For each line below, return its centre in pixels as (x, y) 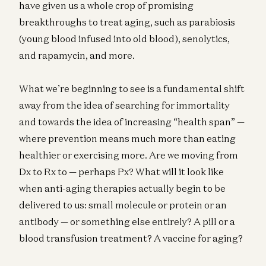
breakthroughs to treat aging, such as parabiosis (127, 22)
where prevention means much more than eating (127, 138)
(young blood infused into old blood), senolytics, (124, 38)
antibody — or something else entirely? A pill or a (127, 221)
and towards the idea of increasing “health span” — (132, 121)
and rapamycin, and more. (77, 55)
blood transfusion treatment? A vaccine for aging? (131, 238)
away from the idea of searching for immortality (124, 105)
